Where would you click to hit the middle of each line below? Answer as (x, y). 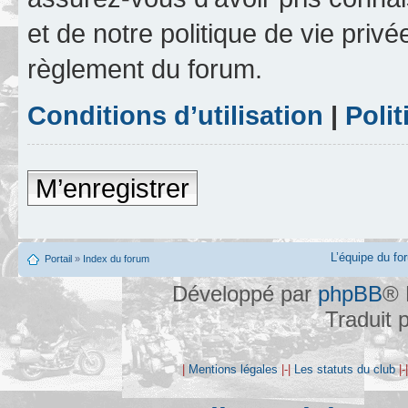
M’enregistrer (112, 189)
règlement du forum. (145, 69)
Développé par (245, 294)
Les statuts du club (345, 370)
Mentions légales (233, 370)
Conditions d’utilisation (175, 116)
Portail (58, 259)
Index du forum (116, 259)
